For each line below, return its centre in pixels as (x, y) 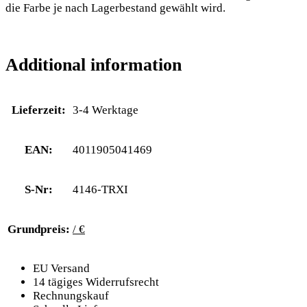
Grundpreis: (39, 230)
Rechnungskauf (71, 296)
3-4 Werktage (106, 110)
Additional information (94, 65)
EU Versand (61, 269)
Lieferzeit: (39, 110)
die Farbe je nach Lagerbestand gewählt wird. (115, 8)
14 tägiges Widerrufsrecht (96, 282)
